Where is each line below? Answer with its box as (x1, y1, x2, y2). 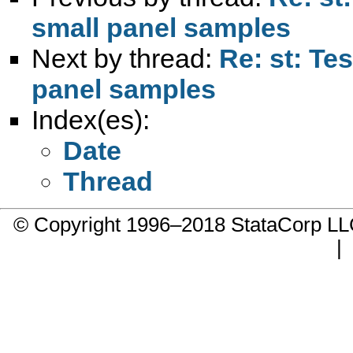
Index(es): (32, 104, 150, 135)
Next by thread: (32, 43, 219, 73)
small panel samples (32, 12, 291, 43)
